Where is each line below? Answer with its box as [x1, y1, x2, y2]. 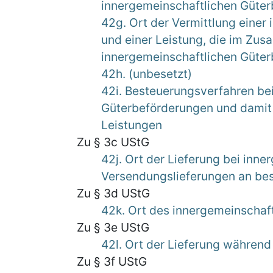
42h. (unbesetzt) [101, 66, 192, 81]
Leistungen [101, 118, 162, 132]
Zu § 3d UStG [77, 186, 150, 200]
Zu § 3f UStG [77, 254, 147, 269]
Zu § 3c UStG [77, 135, 149, 149]
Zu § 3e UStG [77, 220, 149, 235]
